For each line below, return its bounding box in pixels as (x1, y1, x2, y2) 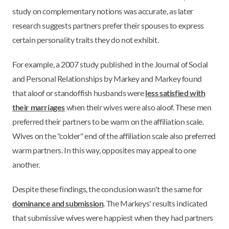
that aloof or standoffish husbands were (12, 88, 146, 98)
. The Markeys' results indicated (103, 198, 208, 209)
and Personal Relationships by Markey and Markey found (12, 74, 202, 84)
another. (12, 159, 41, 170)
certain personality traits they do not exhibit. (12, 35, 159, 45)
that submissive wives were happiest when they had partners (12, 213, 213, 223)
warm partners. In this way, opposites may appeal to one (12, 145, 197, 155)
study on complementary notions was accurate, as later (12, 6, 193, 16)
